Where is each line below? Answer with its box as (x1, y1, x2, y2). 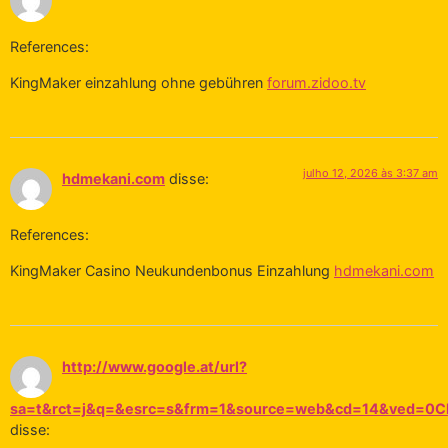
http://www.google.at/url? (62, 358, 247, 376)
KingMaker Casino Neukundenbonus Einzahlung (10, 261, 334, 279)
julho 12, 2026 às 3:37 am (303, 165, 438, 180)
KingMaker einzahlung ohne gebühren (10, 73, 267, 91)
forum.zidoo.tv (267, 73, 366, 91)
